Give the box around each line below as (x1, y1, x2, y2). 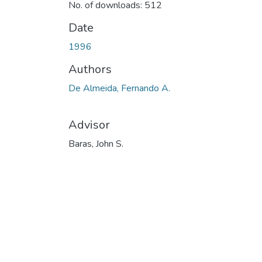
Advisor (68, 116, 110, 133)
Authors (68, 61, 112, 77)
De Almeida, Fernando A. (68, 81, 170, 95)
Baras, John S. (68, 137, 123, 150)
